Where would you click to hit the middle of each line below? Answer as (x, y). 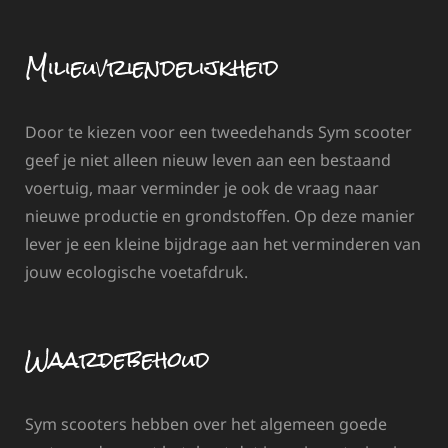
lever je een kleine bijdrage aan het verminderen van (223, 244)
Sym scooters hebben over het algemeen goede (206, 423)
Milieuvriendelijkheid (152, 68)
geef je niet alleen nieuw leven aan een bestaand (208, 160)
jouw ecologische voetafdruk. (136, 272)
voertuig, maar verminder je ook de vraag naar (202, 188)
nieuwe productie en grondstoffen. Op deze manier (220, 216)
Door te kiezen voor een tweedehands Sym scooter (218, 132)
